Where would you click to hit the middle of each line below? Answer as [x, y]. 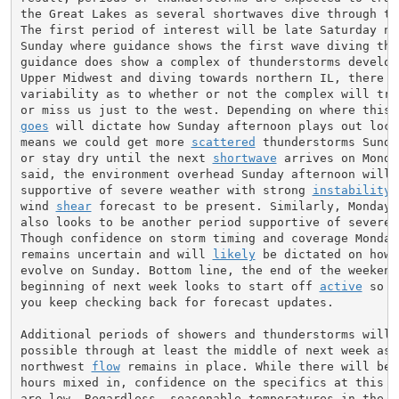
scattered [223, 142]
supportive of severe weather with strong [166, 190]
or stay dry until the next [116, 158]
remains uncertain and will [116, 254]
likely [234, 254]
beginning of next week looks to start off [170, 286]
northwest [56, 366]
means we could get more [106, 142]
